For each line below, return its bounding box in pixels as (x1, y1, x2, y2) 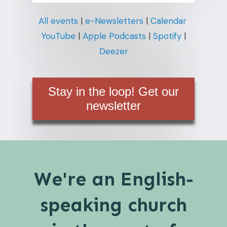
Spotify (153, 30, 181, 42)
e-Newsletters (85, 15, 143, 26)
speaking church (40, 193, 187, 216)
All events (38, 15, 78, 26)
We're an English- (33, 167, 194, 191)
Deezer (99, 45, 128, 57)
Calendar (150, 15, 186, 26)
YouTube (41, 30, 75, 42)
